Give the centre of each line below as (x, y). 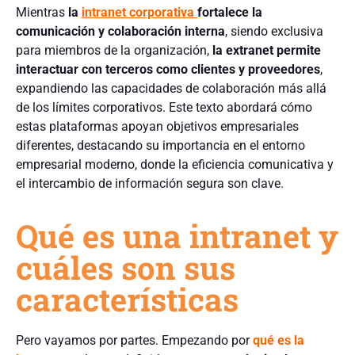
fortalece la (230, 12)
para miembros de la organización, (114, 50)
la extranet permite (267, 50)
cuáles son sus (126, 267)
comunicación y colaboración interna (120, 31)
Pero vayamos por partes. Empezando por (134, 340)
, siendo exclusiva (274, 31)
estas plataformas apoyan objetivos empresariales (157, 126)
